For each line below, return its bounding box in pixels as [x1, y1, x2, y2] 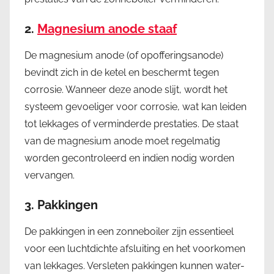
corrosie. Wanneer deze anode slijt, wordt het [24, 83, 228, 95]
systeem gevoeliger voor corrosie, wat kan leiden [24, 100, 246, 113]
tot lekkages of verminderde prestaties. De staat [24, 117, 239, 130]
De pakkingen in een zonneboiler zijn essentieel [24, 225, 234, 237]
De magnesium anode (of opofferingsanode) [24, 49, 223, 61]
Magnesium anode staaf [37, 21, 177, 36]
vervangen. [24, 169, 75, 181]
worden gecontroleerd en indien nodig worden [24, 152, 234, 164]
